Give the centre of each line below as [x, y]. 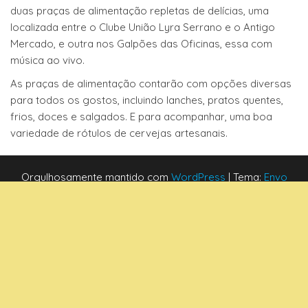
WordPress [198, 177]
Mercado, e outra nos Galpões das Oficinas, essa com [141, 43]
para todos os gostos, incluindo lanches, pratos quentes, [147, 100]
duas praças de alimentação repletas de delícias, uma [140, 10]
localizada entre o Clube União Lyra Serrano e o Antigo [143, 27]
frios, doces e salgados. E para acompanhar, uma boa [141, 116]
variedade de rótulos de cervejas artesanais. [119, 133]
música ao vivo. [47, 60]
